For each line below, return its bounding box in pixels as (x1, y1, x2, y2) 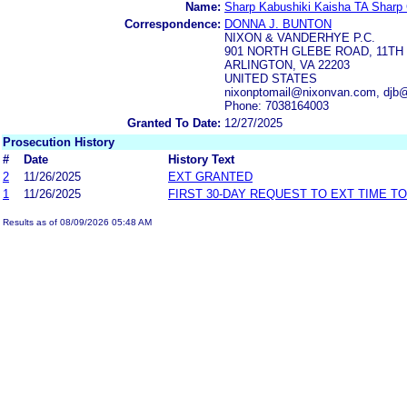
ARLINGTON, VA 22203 (224, 57, 350, 72)
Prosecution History (3, 134, 114, 149)
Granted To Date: (127, 115, 221, 130)
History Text (168, 152, 234, 166)
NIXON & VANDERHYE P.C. (224, 30, 375, 45)
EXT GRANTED (168, 169, 253, 184)
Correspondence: (124, 16, 221, 31)
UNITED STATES (224, 71, 317, 85)
